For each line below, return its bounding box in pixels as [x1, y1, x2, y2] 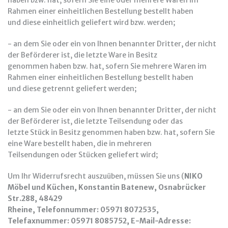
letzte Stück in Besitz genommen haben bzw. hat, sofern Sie [8, 128, 215, 137]
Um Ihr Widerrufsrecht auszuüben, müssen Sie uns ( [8, 172, 184, 181]
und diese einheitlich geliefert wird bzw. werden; [8, 18, 175, 27]
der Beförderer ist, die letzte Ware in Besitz [8, 50, 157, 60]
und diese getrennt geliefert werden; [8, 84, 136, 93]
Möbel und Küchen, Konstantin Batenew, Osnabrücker [8, 183, 206, 192]
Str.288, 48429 [8, 194, 63, 203]
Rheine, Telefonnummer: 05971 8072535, [8, 205, 159, 214]
